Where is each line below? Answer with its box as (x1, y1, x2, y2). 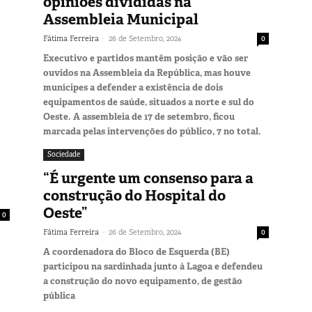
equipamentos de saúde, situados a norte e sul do (43, 95, 254, 108)
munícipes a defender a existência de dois (43, 81, 223, 93)
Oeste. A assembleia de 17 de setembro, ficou (43, 110, 235, 123)
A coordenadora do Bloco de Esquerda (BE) (43, 245, 230, 258)
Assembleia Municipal (43, 9, 198, 29)
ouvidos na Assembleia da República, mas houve (43, 66, 251, 79)
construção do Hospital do (43, 185, 226, 205)
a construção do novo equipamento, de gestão (43, 274, 242, 287)
